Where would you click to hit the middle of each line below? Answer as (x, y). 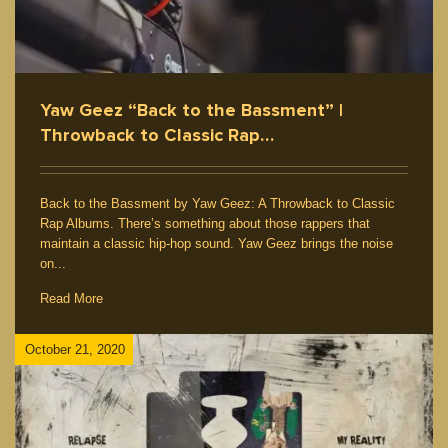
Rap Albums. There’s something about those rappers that (205, 224)
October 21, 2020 (75, 349)
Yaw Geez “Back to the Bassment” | (191, 110)
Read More (71, 299)
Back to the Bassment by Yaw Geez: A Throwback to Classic (217, 204)
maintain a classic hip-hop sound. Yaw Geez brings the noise (216, 244)
